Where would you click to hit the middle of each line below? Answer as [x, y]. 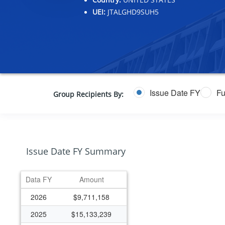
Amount [91, 179]
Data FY [39, 179]
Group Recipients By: [88, 94]
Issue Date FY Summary [76, 151]
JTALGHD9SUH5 [132, 12]
